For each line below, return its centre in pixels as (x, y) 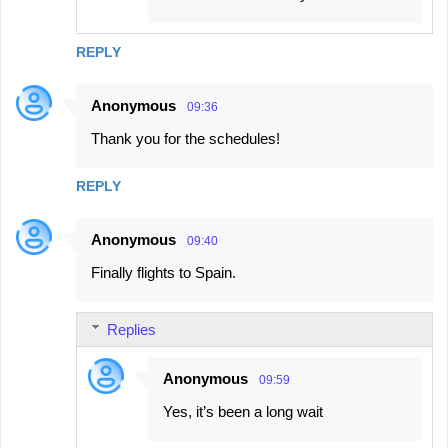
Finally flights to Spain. (163, 272)
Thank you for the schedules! (185, 138)
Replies (131, 329)
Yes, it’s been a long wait (243, 411)
